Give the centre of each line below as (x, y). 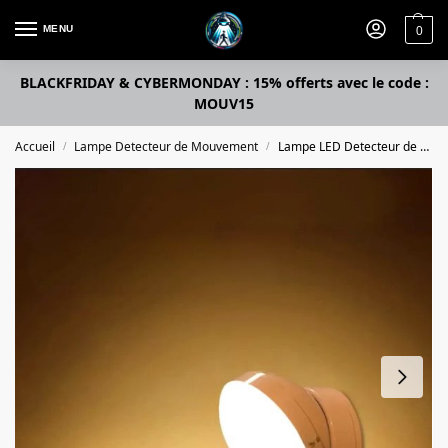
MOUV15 (224, 103)
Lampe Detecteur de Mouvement (166, 146)
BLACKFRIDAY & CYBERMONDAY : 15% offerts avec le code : (224, 82)
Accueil (35, 146)
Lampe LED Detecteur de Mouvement (348, 146)
